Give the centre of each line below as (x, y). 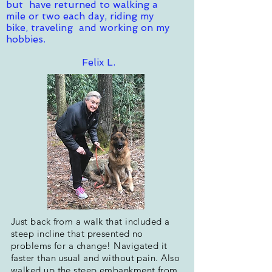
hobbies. (27, 39)
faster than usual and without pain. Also (95, 257)
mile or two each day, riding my (80, 16)
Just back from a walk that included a (90, 221)
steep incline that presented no (77, 233)
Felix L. (62, 62)
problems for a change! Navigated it (89, 245)
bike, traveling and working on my (88, 27)
